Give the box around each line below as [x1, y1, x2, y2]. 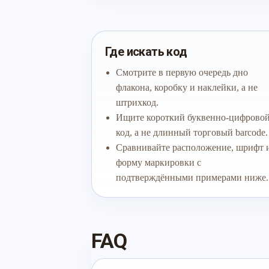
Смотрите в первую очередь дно [116, 67, 248, 77]
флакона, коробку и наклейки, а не [116, 82, 258, 92]
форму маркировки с [116, 157, 201, 168]
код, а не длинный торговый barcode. [116, 127, 268, 138]
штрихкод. [116, 97, 159, 107]
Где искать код [105, 44, 187, 59]
